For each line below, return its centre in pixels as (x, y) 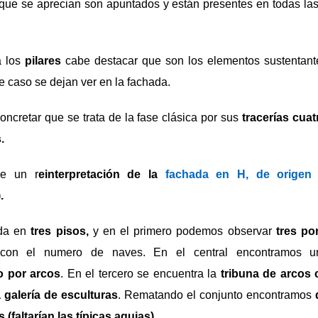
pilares (43, 60)
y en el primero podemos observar (180, 231)
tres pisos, (57, 231)
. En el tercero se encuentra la (141, 273)
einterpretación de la (102, 174)
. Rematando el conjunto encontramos (216, 295)
